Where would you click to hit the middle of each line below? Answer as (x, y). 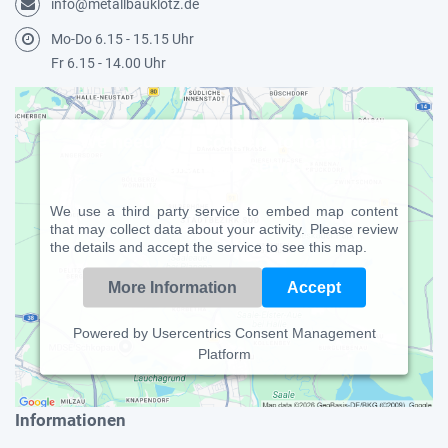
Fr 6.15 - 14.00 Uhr (108, 63)
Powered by (112, 332)
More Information (172, 287)
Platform (224, 353)
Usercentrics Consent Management (263, 332)
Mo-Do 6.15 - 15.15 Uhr (122, 39)
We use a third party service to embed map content (224, 210)
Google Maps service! (224, 165)
